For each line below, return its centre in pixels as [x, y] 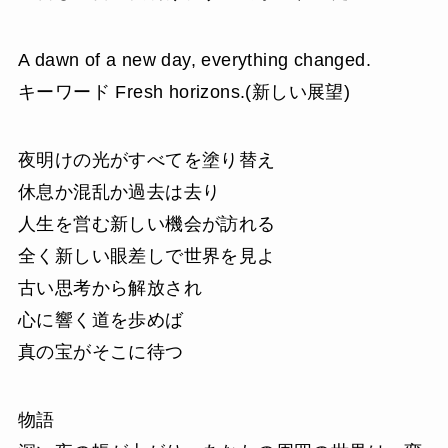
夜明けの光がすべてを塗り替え [146, 159]
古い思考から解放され [109, 287]
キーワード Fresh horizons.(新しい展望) [184, 91]
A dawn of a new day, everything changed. [194, 59]
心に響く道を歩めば [100, 319]
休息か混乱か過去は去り [119, 191]
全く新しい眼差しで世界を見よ [146, 255]
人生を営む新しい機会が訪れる [146, 223]
